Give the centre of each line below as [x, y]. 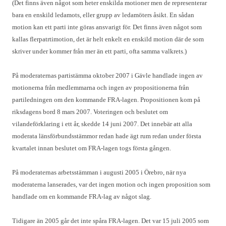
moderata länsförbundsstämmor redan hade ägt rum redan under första [107, 136]
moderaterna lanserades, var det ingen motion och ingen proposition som [111, 184]
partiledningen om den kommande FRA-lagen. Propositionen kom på [106, 100]
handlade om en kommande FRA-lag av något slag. [82, 196]
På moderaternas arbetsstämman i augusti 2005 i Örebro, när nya [99, 172]
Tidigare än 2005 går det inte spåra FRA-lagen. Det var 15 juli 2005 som [110, 221]
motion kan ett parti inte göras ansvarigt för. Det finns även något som [107, 27]
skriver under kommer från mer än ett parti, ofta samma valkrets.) [99, 51]
